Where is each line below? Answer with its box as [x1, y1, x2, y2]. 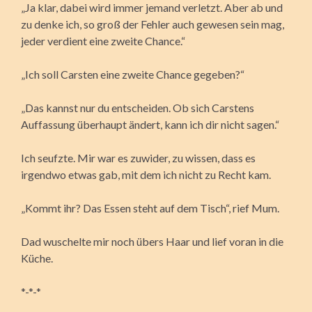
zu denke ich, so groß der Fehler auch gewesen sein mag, [21, 17, 284, 31]
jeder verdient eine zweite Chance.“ [21, 33, 185, 47]
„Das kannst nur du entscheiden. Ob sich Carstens [21, 100, 254, 114]
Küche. [21, 251, 53, 265]
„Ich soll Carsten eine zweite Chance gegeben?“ [21, 67, 244, 81]
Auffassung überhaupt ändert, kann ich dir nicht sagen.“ [21, 117, 279, 131]
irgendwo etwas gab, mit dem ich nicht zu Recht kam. [21, 167, 271, 181]
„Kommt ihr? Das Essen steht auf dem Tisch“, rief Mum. [21, 201, 279, 214]
